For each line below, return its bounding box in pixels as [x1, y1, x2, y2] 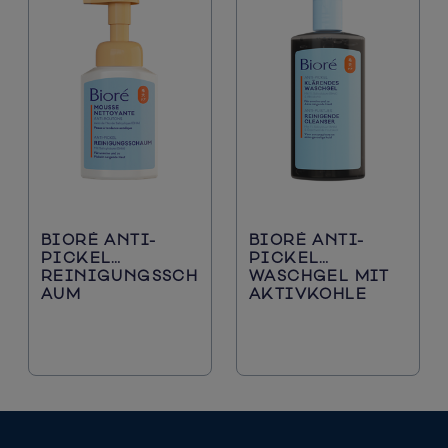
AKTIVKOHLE [249, 284, 367, 304]
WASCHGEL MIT [249, 266, 390, 286]
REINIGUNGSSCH [41, 266, 199, 286]
